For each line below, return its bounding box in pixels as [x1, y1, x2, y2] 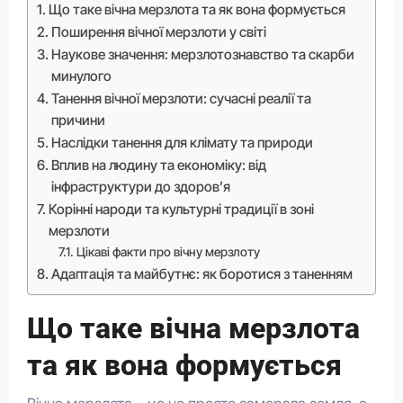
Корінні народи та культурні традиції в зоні [48, 201, 314, 219]
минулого [50, 67, 112, 85]
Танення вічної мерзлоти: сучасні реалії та [50, 90, 311, 108]
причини [50, 112, 105, 130]
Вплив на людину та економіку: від [50, 157, 266, 175]
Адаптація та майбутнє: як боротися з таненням [50, 265, 353, 283]
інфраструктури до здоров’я [50, 178, 230, 196]
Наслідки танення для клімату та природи [50, 134, 313, 152]
